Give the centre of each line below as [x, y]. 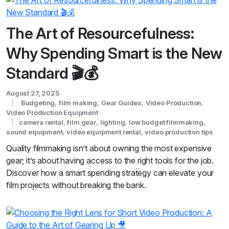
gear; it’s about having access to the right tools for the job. [110, 160]
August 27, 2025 [33, 93]
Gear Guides [121, 102]
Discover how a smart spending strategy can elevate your [110, 173]
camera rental [41, 122]
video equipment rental [104, 132]
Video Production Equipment [52, 112]
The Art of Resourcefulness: [100, 33]
